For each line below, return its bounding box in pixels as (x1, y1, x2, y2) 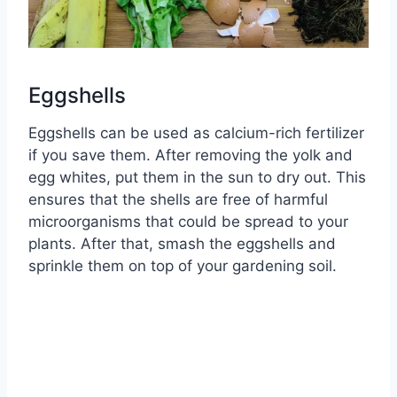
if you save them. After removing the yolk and (28, 146, 353, 165)
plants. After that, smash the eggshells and (28, 235, 336, 253)
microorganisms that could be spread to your (28, 213, 348, 231)
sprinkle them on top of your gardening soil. (28, 257, 337, 276)
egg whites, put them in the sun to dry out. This (28, 168, 366, 187)
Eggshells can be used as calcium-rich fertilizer (28, 124, 364, 143)
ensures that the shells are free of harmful (28, 191, 328, 209)
